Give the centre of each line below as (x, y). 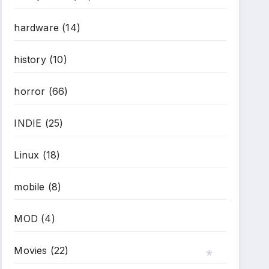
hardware (36, 28)
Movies (31, 250)
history (30, 59)
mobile (29, 187)
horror (30, 91)
